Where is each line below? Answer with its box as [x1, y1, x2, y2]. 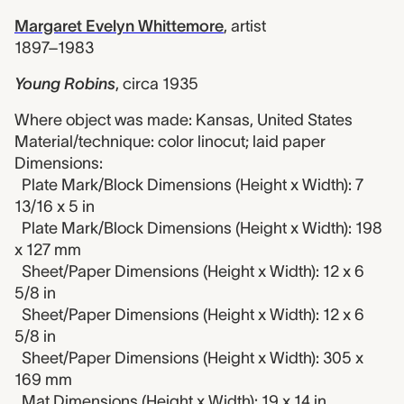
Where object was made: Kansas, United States [14, 111, 353, 129]
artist [231, 17, 266, 35]
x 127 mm [14, 241, 81, 259]
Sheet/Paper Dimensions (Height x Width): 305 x [22, 349, 363, 367]
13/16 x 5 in [14, 197, 95, 216]
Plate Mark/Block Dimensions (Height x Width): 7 [22, 176, 363, 194]
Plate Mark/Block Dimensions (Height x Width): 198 [22, 219, 382, 237]
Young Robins [14, 75, 115, 93]
